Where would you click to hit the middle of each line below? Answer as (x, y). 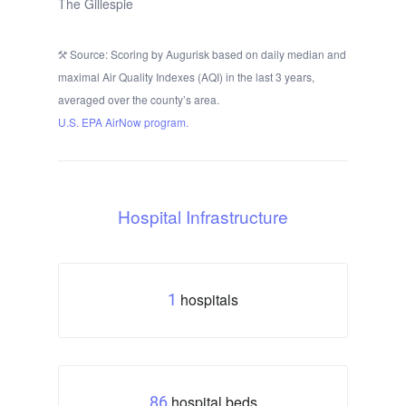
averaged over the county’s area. (139, 99)
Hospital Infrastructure (203, 216)
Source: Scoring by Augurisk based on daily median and (207, 53)
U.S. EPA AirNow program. (123, 121)
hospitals (209, 299)
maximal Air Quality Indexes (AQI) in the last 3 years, (186, 76)
